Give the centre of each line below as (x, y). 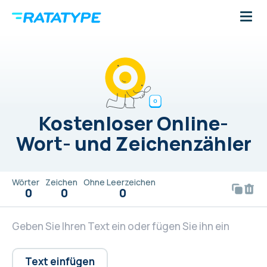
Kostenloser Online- (133, 123)
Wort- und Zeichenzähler (133, 144)
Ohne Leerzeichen (119, 182)
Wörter (26, 182)
